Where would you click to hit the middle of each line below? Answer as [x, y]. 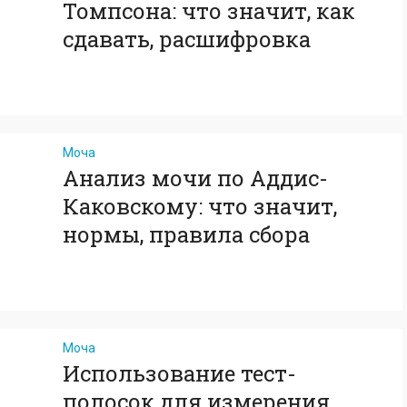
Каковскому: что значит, [200, 206]
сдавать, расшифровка [187, 39]
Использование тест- [179, 373]
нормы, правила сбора [186, 234]
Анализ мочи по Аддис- [195, 178]
